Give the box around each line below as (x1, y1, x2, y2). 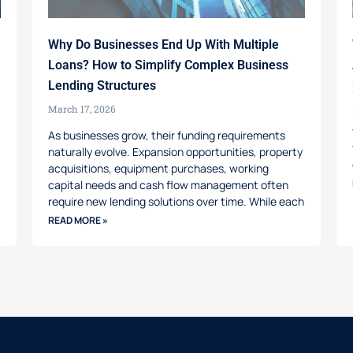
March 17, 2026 (47, 102, 116, 115)
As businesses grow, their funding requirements (47, 127, 285, 143)
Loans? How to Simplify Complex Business (47, 57, 288, 72)
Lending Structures (47, 77, 156, 93)
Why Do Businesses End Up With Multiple (47, 36, 279, 52)
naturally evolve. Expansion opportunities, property (47, 143, 303, 159)
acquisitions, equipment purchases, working (47, 160, 269, 176)
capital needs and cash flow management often (47, 176, 288, 192)
